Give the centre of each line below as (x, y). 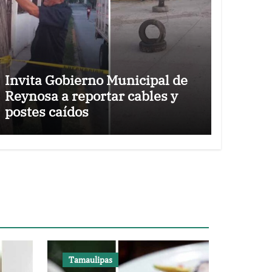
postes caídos (46, 111)
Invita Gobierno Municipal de (96, 80)
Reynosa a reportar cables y (91, 96)
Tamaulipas (90, 260)
